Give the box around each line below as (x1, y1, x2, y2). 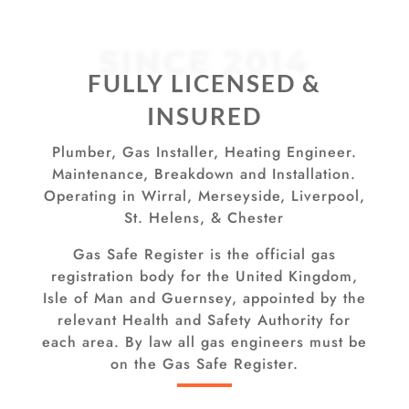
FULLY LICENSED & (87, 68, 321, 99)
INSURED (146, 101, 262, 131)
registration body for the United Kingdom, (50, 266, 358, 288)
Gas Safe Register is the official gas (72, 244, 336, 266)
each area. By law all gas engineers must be (41, 331, 367, 353)
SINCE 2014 (99, 41, 310, 82)
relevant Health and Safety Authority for (58, 309, 351, 331)
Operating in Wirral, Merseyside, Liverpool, (43, 185, 365, 207)
